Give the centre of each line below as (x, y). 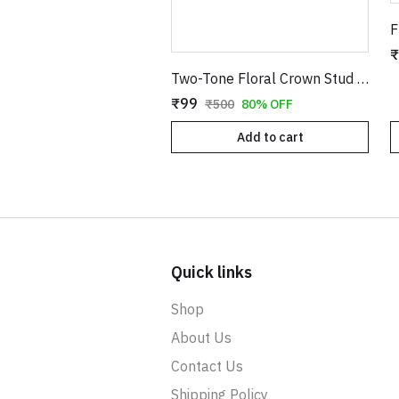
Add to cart (270, 137)
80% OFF (267, 104)
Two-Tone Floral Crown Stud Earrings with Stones (363, 78)
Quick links (212, 272)
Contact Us (207, 366)
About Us (201, 338)
